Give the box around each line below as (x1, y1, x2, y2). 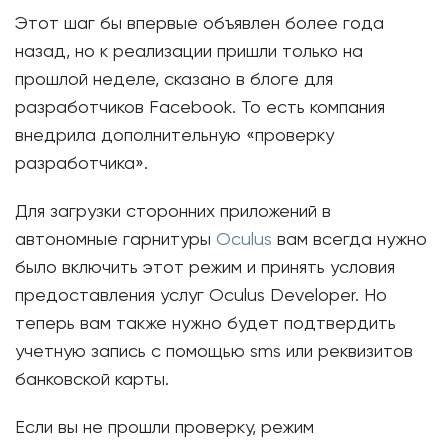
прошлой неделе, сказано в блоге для (15, 71, 333, 89)
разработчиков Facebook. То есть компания (15, 99, 385, 117)
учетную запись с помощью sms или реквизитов (15, 343, 413, 361)
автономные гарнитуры (15, 231, 216, 249)
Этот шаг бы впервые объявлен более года (15, 15, 384, 33)
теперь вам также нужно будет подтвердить (15, 315, 396, 333)
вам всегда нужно (272, 231, 427, 249)
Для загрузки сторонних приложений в (15, 203, 331, 221)
